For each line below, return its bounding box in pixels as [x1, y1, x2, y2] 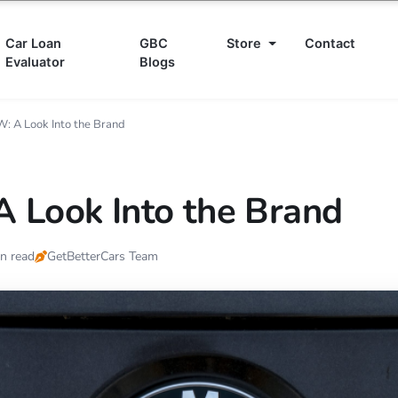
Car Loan [4, 35, 61, 52]
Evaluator [4, 53, 65, 70]
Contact [304, 35, 355, 52]
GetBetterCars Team [47, 248, 158, 266]
